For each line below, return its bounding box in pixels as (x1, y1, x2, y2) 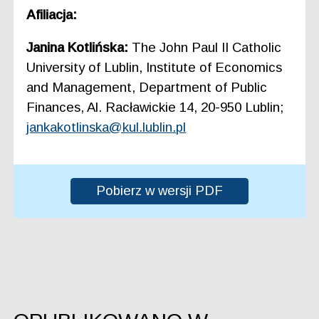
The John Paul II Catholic (132, 40, 282, 56)
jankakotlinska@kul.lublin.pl (26, 120, 187, 135)
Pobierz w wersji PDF (96, 183, 223, 199)
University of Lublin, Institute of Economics (26, 60, 283, 75)
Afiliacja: (26, 6, 78, 22)
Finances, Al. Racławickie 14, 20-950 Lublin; (26, 100, 284, 115)
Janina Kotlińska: (26, 40, 132, 56)
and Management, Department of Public (26, 80, 268, 95)
